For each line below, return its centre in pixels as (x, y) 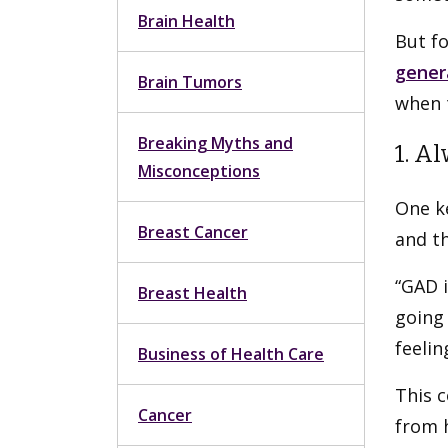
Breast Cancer (193, 232)
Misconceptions (199, 171)
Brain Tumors (190, 82)
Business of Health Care (231, 354)
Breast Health (192, 293)
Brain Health (186, 21)
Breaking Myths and (215, 143)
